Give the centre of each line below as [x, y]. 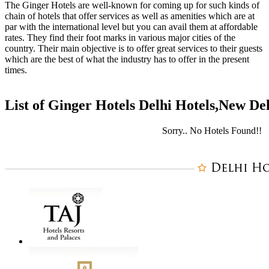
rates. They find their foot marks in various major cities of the [120, 37]
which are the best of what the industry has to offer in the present [127, 59]
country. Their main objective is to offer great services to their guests [134, 48]
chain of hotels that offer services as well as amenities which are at [130, 16]
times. [16, 70]
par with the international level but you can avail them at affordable [131, 26]
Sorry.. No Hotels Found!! [212, 130]
